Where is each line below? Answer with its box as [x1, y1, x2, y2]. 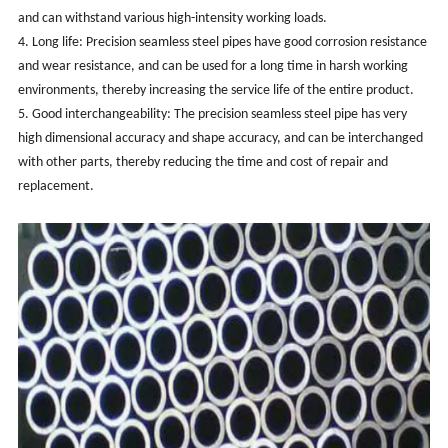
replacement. [17, 178, 94, 194]
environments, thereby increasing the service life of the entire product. [17, 82, 414, 98]
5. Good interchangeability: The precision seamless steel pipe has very [17, 106, 407, 122]
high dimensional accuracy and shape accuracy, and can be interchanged [17, 130, 423, 146]
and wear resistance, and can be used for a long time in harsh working [17, 58, 408, 74]
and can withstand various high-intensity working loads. [17, 10, 327, 26]
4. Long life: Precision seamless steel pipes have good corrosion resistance [17, 34, 427, 50]
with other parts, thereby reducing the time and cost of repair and [17, 154, 388, 170]
